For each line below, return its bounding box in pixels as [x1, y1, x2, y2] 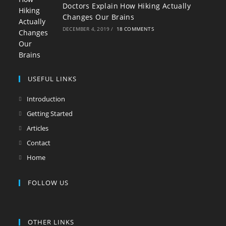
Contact [27, 138, 51, 147]
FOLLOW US [28, 178, 69, 187]
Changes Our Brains [62, 12, 135, 22]
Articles [27, 124, 49, 133]
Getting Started [27, 109, 73, 118]
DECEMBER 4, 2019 [62, 25, 110, 32]
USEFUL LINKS [28, 74, 77, 83]
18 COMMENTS [116, 25, 154, 32]
